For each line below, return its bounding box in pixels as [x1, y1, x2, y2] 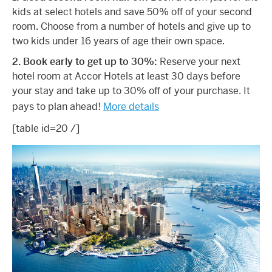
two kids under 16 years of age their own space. [12, 34, 225, 47]
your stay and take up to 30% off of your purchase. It [12, 84, 250, 97]
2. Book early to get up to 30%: [12, 55, 157, 68]
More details [103, 100, 159, 113]
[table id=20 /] [12, 121, 80, 135]
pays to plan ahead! [12, 100, 103, 113]
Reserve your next [157, 55, 240, 68]
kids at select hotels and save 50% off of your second [12, 5, 252, 18]
